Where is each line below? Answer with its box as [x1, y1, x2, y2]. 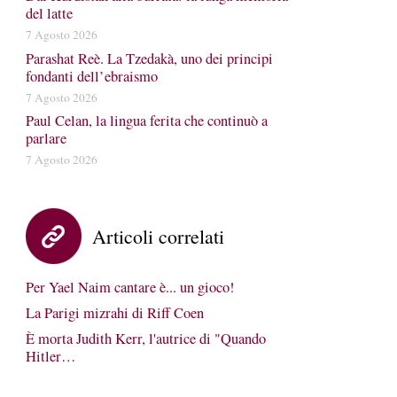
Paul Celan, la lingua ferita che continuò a [25, 111, 268, 130]
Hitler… [25, 346, 76, 366]
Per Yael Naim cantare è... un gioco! [25, 277, 235, 297]
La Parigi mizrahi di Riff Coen [25, 303, 204, 323]
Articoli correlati [91, 223, 224, 249]
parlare [25, 128, 66, 148]
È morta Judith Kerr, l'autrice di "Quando [25, 329, 266, 348]
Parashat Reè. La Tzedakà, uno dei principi [25, 48, 273, 68]
